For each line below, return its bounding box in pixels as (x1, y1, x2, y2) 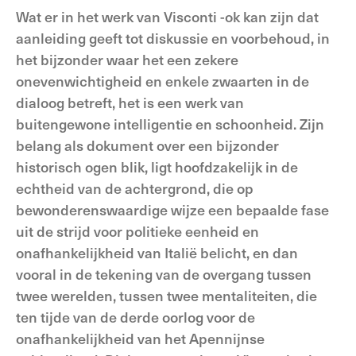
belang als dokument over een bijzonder (16, 135, 279, 155)
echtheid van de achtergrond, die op (16, 178, 253, 198)
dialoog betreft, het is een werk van (16, 92, 244, 112)
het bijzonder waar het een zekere (16, 49, 238, 69)
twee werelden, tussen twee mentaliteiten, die (16, 285, 317, 305)
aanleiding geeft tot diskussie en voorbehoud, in (16, 28, 330, 48)
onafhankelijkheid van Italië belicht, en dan (16, 242, 298, 262)
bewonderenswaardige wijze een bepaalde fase (16, 199, 329, 219)
